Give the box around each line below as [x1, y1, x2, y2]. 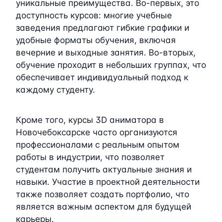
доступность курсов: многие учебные [16, 10, 172, 20]
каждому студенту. [16, 84, 95, 95]
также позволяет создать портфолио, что [16, 189, 189, 199]
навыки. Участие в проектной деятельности [16, 176, 200, 187]
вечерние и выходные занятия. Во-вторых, [16, 47, 196, 57]
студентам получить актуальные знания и [16, 164, 192, 174]
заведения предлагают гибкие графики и [16, 22, 189, 33]
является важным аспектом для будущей [16, 201, 191, 212]
